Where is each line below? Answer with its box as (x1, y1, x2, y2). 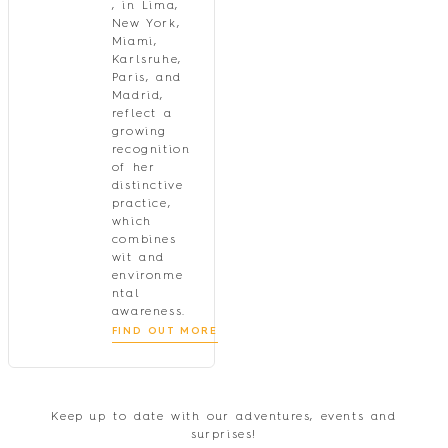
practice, (111, 198, 172, 210)
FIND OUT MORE (111, 326, 218, 336)
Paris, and (111, 72, 182, 84)
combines (111, 234, 177, 246)
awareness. (111, 306, 186, 318)
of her (111, 162, 156, 174)
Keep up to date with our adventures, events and (51, 411, 397, 423)
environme (111, 270, 184, 282)
